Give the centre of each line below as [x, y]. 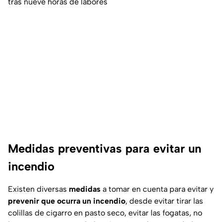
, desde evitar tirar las [164, 201]
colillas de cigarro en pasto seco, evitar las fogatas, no [105, 213]
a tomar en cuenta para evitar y [157, 189]
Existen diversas [38, 189]
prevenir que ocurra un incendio [67, 201]
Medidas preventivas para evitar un [105, 149]
